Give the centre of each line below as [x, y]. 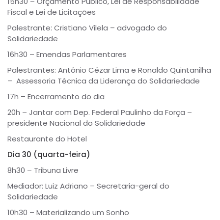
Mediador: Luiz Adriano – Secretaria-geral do [88, 186]
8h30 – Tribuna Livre [43, 170]
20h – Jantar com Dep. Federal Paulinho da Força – [100, 112]
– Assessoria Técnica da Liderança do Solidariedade [104, 81]
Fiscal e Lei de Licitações [52, 12]
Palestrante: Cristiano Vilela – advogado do [87, 28]
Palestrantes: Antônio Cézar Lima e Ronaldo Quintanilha [109, 70]
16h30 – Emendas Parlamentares [67, 55]
